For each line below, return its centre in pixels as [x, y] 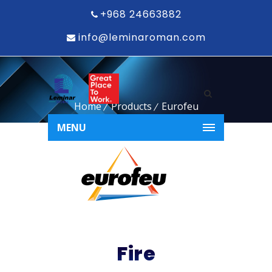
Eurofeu [180, 106]
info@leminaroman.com [140, 37]
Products [131, 106]
